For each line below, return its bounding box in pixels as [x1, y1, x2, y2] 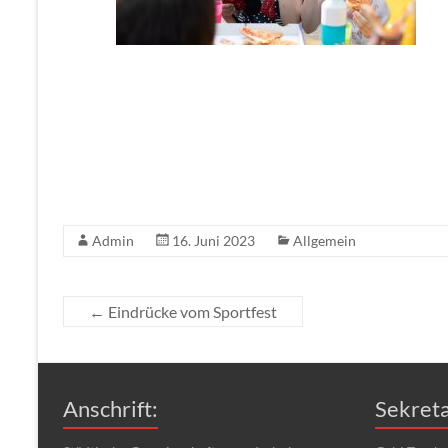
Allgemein [293, 232, 356, 249]
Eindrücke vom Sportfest [105, 302, 277, 321]
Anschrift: [63, 395, 158, 422]
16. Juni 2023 [172, 232, 255, 249]
